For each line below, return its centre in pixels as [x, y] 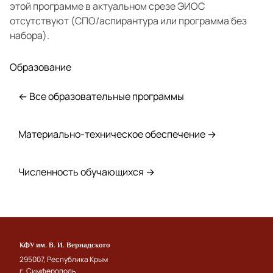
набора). [30, 35]
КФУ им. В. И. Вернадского [65, 245]
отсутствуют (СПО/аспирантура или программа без [128, 20]
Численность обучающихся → [87, 172]
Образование [41, 67]
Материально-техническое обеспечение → [117, 134]
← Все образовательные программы [101, 96]
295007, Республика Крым [64, 259]
